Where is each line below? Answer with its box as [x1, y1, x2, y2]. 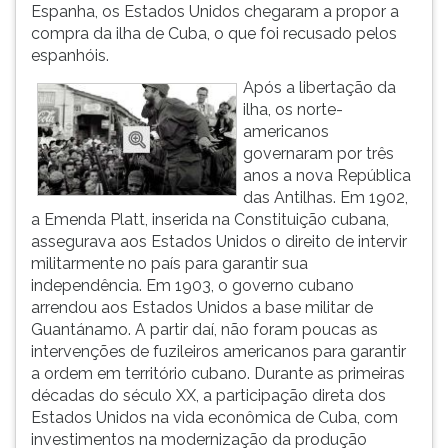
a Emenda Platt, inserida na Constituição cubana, [31, 210, 389, 229]
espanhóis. [31, 46, 109, 65]
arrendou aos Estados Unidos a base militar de [31, 298, 373, 317]
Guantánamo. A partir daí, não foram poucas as [31, 320, 378, 339]
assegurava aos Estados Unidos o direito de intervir [31, 232, 407, 251]
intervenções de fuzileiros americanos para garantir [31, 342, 406, 361]
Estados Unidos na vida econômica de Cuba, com [31, 408, 398, 427]
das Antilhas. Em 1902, [243, 188, 408, 207]
